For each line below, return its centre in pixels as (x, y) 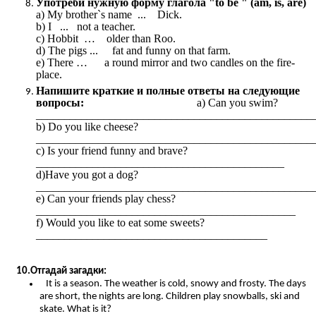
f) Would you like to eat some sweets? (120, 223)
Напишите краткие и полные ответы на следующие (168, 91)
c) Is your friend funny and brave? (111, 151)
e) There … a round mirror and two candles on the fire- (165, 62)
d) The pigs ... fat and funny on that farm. (133, 50)
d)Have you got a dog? (87, 175)
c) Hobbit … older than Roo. (105, 38)
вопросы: (60, 103)
